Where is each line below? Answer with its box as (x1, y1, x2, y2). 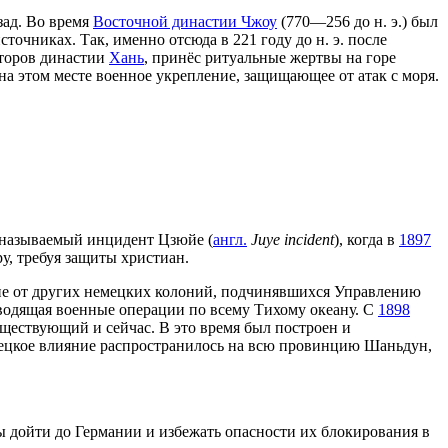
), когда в (334, 230, 399, 248)
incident (284, 230, 334, 248)
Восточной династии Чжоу (93, 13, 277, 31)
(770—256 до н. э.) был (277, 13, 438, 31)
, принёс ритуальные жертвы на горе (144, 49, 396, 67)
